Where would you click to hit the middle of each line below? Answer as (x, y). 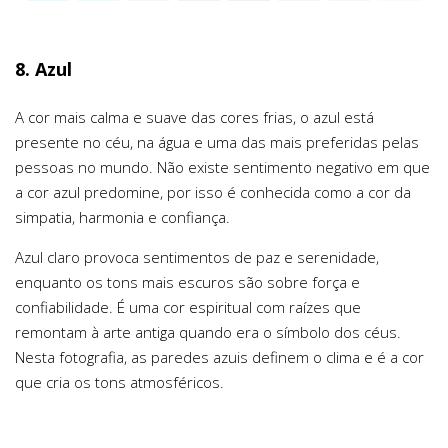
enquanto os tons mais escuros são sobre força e (187, 282)
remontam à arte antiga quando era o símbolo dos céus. (208, 332)
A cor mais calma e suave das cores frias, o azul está (194, 117)
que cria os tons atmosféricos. (119, 382)
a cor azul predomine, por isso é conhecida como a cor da (213, 192)
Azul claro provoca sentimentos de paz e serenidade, (197, 257)
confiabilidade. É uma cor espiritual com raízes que (188, 307)
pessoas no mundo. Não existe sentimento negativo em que (222, 167)
